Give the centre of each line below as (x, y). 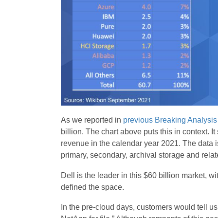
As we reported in (92, 120)
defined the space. (92, 187)
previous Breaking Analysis (170, 120)
